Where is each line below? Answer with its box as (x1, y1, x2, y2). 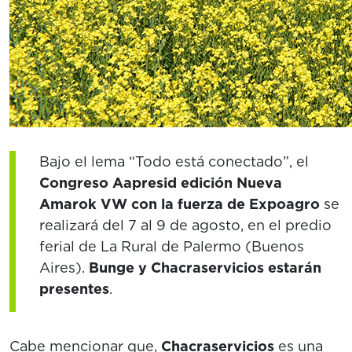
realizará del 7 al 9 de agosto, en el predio (39, 217, 332, 233)
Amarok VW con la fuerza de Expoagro (39, 196, 320, 212)
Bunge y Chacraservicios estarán (89, 259, 321, 276)
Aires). (39, 259, 89, 276)
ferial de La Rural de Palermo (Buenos (39, 238, 304, 255)
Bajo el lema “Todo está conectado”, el (39, 153, 309, 170)
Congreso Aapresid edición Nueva (39, 174, 282, 191)
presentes (39, 280, 109, 297)
